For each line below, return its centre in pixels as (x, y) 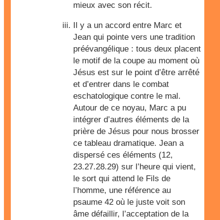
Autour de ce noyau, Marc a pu (130, 108)
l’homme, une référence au (122, 190)
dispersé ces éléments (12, (123, 155)
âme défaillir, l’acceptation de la (131, 214)
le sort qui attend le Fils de (122, 179)
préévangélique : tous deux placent (137, 49)
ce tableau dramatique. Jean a (128, 143)
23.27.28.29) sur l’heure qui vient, (135, 167)
